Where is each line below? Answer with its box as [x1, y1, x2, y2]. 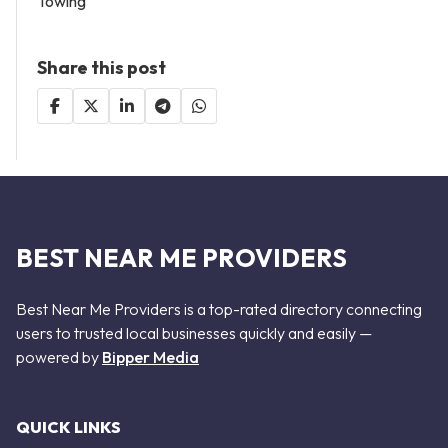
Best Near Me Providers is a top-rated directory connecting [16, 298, 422, 319]
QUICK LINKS [16, 417, 121, 438]
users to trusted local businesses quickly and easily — [16, 322, 372, 343]
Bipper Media [102, 346, 199, 367]
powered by [16, 346, 102, 367]
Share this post [37, 55, 166, 79]
